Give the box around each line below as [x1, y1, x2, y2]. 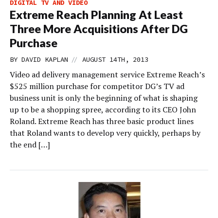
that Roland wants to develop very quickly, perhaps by [10, 127, 200, 138]
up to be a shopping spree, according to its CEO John [10, 104, 196, 115]
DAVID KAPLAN [21, 55, 68, 64]
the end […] [10, 139, 50, 150]
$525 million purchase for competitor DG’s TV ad [10, 81, 184, 91]
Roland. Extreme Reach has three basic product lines [10, 116, 194, 127]
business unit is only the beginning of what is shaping [10, 92, 198, 103]
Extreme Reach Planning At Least [10, 8, 183, 21]
